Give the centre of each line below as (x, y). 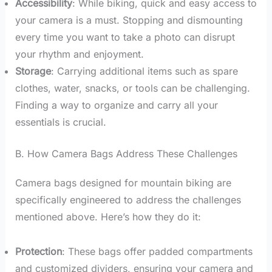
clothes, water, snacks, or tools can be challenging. (132, 88)
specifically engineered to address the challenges (128, 200)
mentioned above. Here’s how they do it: (108, 217)
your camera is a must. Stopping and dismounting (129, 20)
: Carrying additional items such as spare (144, 71)
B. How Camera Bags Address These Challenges (126, 154)
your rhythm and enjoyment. (79, 54)
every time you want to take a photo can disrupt (125, 37)
